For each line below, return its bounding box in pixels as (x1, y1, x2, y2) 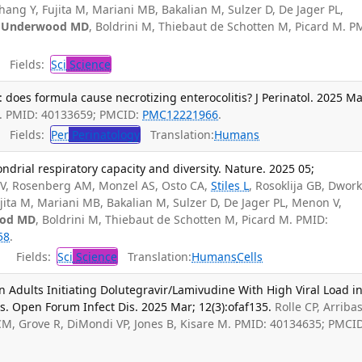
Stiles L (211, 177, 250, 193)
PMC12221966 (142, 106, 219, 122)
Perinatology (69, 127, 141, 143)
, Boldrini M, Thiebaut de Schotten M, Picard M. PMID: (36, 211, 329, 227)
